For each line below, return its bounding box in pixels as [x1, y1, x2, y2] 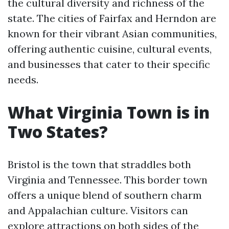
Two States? [8, 121, 108, 143]
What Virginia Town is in [8, 101, 210, 123]
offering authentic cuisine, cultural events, [8, 42, 212, 55]
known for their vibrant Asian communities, [8, 27, 217, 40]
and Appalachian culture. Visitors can [8, 204, 188, 217]
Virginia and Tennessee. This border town [8, 173, 208, 186]
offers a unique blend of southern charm [8, 189, 202, 201]
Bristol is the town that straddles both [8, 158, 191, 171]
